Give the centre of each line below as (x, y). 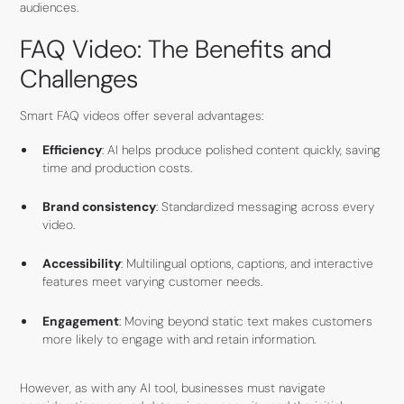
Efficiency (72, 149)
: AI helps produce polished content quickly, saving (241, 149)
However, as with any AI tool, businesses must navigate (173, 387)
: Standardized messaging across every (265, 206)
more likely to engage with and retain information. (179, 339)
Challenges (79, 79)
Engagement (80, 321)
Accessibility (81, 264)
